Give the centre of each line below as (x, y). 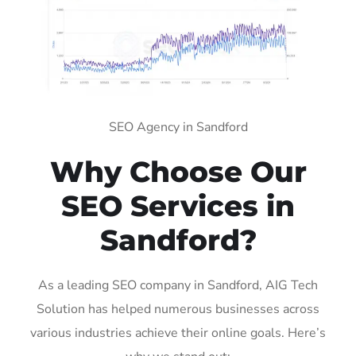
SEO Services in (178, 205)
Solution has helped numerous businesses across (178, 309)
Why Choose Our (178, 171)
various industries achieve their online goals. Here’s (178, 333)
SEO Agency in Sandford (178, 127)
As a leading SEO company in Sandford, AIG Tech (178, 285)
